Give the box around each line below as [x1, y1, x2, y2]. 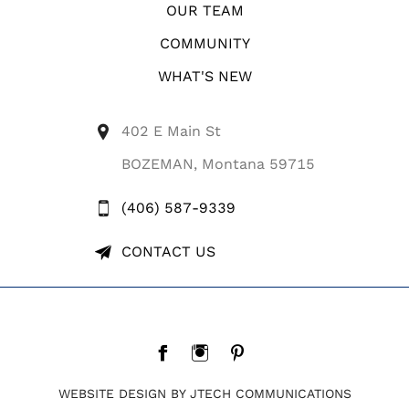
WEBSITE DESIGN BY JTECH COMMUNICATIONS [58, 385, 351, 401]
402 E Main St [121, 121, 221, 140]
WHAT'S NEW [157, 67, 252, 85]
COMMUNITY [159, 34, 250, 52]
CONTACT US [121, 242, 215, 260]
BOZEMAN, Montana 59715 [121, 154, 315, 173]
